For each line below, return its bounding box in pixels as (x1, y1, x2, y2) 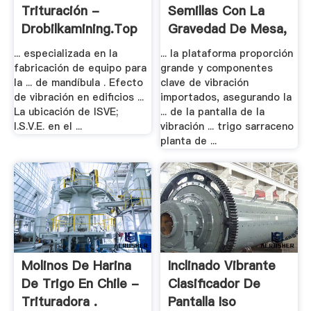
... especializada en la (13, 47, 117, 60)
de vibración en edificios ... (13, 90, 144, 104)
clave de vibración (160, 76, 249, 90)
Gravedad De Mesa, (168, 20, 287, 38)
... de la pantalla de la (160, 105, 265, 119)
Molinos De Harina (21, 256, 131, 274)
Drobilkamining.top (21, 20, 137, 38)
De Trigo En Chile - (21, 274, 139, 292)
